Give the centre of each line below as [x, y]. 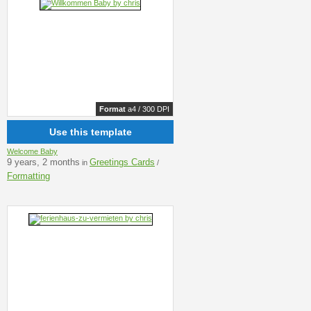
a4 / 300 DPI [148, 109]
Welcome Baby [32, 151]
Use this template [90, 132]
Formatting [28, 176]
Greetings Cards [122, 162]
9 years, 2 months [43, 162]
